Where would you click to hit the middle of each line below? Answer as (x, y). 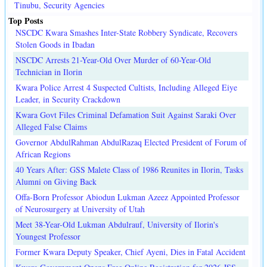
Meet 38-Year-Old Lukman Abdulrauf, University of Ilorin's (117, 225)
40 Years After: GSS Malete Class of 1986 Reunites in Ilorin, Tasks (129, 170)
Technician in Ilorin (49, 72)
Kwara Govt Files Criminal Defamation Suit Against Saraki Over (126, 115)
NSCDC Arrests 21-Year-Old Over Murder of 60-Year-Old (113, 60)
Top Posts (26, 21)
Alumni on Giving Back (56, 182)
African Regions (43, 154)
